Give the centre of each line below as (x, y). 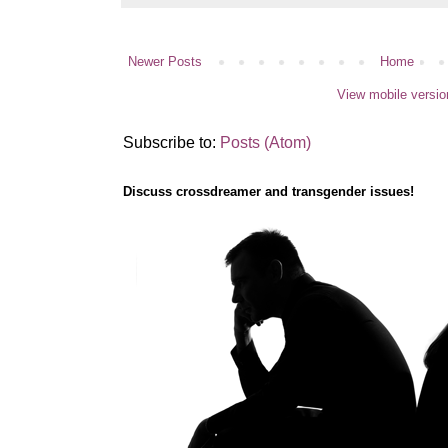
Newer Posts (165, 62)
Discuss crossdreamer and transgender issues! (268, 192)
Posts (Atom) (265, 143)
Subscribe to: (171, 143)
